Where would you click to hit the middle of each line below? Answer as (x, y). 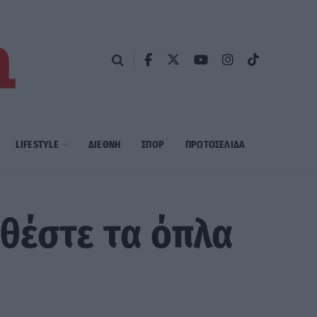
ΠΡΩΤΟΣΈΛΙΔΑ (215, 145)
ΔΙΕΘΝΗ (104, 145)
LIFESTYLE (37, 145)
